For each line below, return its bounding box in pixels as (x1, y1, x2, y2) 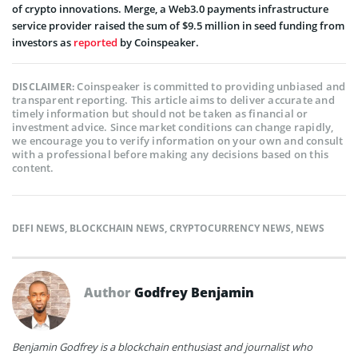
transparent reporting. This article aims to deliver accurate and (12, 92, 335, 107)
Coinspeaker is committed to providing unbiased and (77, 78, 346, 93)
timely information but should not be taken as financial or (12, 105, 308, 121)
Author (84, 283, 134, 301)
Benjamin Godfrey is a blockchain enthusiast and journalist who (12, 339, 312, 354)
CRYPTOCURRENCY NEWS (169, 221, 291, 235)
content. (12, 160, 54, 175)
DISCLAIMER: (12, 79, 78, 93)
